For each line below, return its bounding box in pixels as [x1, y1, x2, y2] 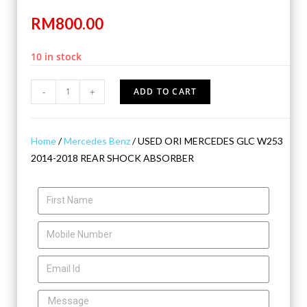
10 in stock [31, 49, 82, 63]
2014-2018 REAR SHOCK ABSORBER [31, 151, 194, 164]
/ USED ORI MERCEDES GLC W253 [130, 134, 283, 147]
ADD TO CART [134, 85, 197, 97]
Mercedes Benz [64, 134, 130, 147]
